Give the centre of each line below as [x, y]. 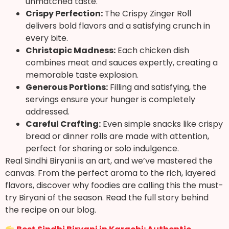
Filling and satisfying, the [157, 87]
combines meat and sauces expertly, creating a [122, 62]
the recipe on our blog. [51, 210]
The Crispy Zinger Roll [147, 13]
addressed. [48, 111]
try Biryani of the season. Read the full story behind [107, 197]
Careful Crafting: [63, 124]
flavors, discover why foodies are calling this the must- [114, 185]
